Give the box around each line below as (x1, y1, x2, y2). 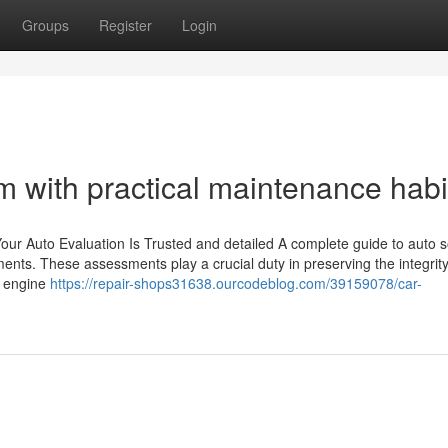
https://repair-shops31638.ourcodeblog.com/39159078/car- (50, 273, 422, 293)
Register (99, 15, 152, 35)
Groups (22, 15, 69, 35)
